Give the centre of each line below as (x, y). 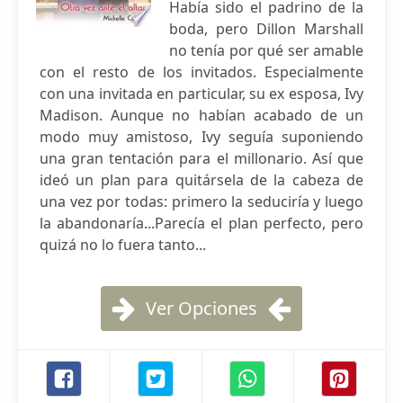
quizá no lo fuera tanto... (123, 245)
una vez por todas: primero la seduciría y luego (201, 201)
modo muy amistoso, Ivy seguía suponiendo (201, 137)
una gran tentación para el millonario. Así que (201, 158)
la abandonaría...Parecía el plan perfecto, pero (201, 223)
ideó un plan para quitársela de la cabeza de (201, 180)
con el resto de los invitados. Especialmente (201, 72)
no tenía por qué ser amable (266, 50)
